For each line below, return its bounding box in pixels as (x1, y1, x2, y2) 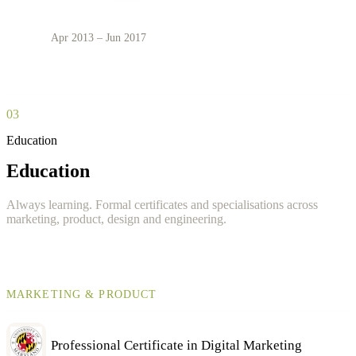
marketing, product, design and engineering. (6, 211, 226, 226)
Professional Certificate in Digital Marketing (51, 337, 302, 353)
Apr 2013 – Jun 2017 (51, 31, 146, 44)
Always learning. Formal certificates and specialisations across (6, 197, 318, 211)
